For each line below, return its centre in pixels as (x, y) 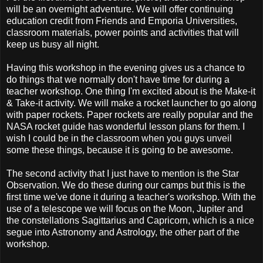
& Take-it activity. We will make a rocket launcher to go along (131, 103)
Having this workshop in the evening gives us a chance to (126, 68)
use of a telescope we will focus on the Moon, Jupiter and (125, 209)
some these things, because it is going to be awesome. (120, 150)
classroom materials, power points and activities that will (123, 33)
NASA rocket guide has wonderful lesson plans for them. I (126, 127)
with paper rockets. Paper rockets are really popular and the (130, 115)
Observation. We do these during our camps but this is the (126, 186)
